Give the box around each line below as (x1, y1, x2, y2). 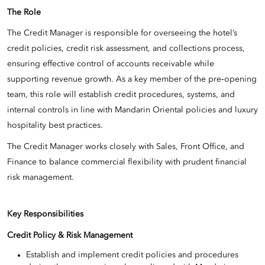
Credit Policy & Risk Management (7, 231, 132, 240)
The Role (7, 8, 41, 17)
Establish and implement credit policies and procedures (26, 250, 238, 259)
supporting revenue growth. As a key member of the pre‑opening (7, 75, 257, 84)
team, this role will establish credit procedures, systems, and (7, 91, 235, 99)
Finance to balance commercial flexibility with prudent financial (7, 158, 247, 167)
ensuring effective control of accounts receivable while (7, 60, 214, 69)
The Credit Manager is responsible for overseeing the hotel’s (7, 29, 237, 38)
